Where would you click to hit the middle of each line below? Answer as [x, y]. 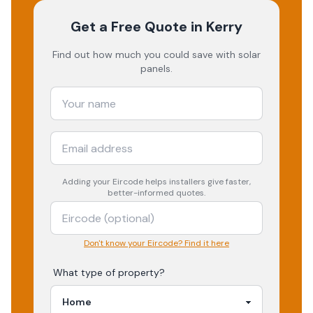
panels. [156, 68]
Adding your [87, 182]
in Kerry [215, 27]
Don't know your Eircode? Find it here [156, 243]
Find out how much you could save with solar [156, 54]
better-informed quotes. [156, 193]
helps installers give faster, [197, 182]
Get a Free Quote [129, 27]
